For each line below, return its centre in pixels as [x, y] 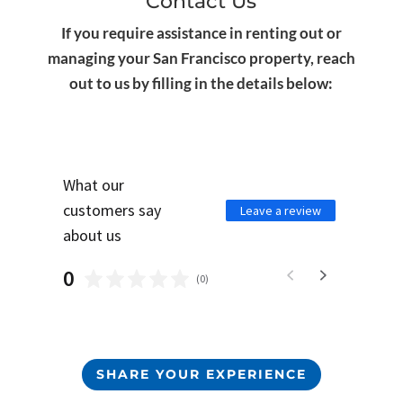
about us [92, 235]
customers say [112, 210]
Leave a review [281, 210]
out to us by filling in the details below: [201, 83]
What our [93, 184]
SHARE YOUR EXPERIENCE [201, 374]
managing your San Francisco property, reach [201, 58]
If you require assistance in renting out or [201, 32]
